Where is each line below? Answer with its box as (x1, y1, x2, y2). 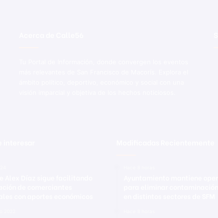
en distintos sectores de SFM (124, 190, 215, 201)
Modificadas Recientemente (116, 136, 215, 147)
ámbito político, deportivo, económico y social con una (18, 78, 184, 86)
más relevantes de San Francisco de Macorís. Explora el (18, 68, 188, 76)
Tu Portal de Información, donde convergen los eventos (18, 57, 188, 66)
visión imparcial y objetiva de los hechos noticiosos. (18, 88, 176, 96)
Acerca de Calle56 (18, 29, 84, 40)
